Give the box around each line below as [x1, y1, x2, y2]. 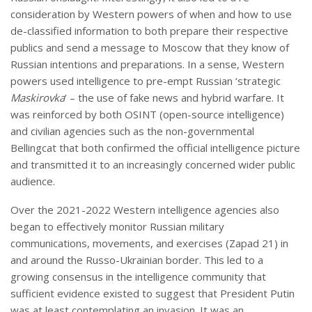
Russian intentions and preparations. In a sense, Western [10, 57, 284, 72]
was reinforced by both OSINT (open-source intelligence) [10, 107, 284, 122]
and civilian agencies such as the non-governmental [10, 124, 254, 139]
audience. [10, 174, 55, 189]
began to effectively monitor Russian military [10, 219, 224, 234]
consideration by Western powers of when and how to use [10, 7, 292, 22]
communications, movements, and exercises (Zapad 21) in [10, 236, 288, 251]
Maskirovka [10, 91, 65, 105]
